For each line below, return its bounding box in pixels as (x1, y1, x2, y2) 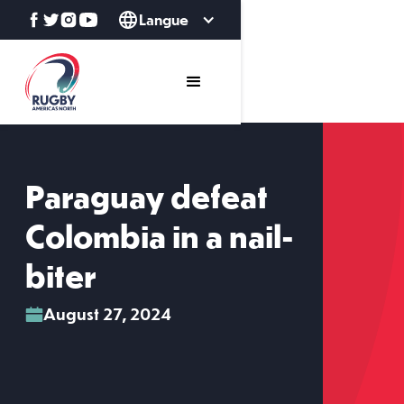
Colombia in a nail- (25, 225, 294, 254)
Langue (139, 10, 188, 29)
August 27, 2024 (43, 303, 171, 324)
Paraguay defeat (25, 185, 268, 215)
